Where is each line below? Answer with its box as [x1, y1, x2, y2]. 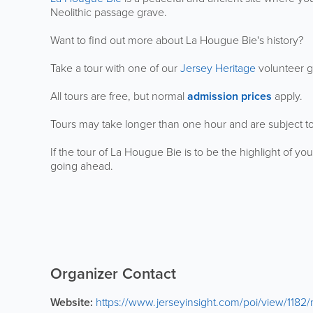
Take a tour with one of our [50, 60, 180, 76]
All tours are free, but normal [50, 88, 187, 104]
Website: [50, 294, 93, 310]
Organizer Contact [50, 262, 176, 285]
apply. [272, 88, 303, 104]
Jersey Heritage [180, 60, 256, 76]
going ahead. [50, 158, 113, 174]
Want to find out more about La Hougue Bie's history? [50, 32, 303, 48]
